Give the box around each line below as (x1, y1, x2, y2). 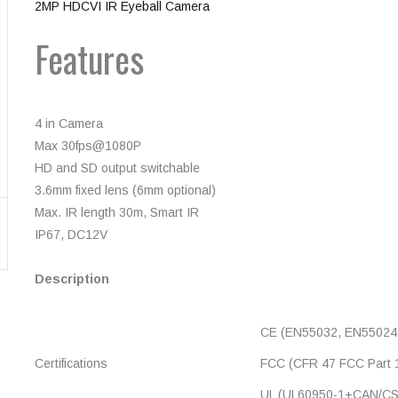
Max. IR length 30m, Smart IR (35, 205, 199, 219)
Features (35, 32, 144, 85)
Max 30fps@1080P (35, 139, 141, 153)
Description (35, 272, 109, 286)
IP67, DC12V (35, 227, 107, 242)
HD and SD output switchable (35, 161, 200, 175)
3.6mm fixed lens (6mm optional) (35, 183, 216, 197)
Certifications (35, 356, 107, 370)
